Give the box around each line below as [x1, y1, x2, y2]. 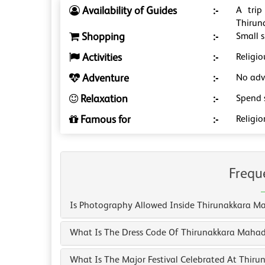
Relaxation [78, 94, 128, 105]
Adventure [80, 73, 129, 85]
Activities [80, 53, 122, 64]
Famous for [78, 115, 131, 126]
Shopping [79, 32, 125, 43]
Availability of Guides [80, 6, 177, 17]
